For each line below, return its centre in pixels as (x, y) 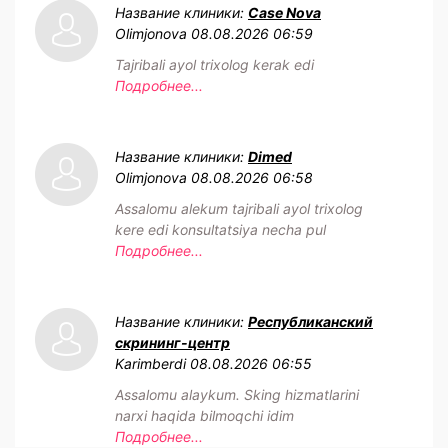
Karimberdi (150, 363)
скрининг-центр (172, 342)
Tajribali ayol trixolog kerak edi (214, 64)
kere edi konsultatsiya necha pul (220, 229)
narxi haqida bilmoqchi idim (204, 415)
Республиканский (310, 321)
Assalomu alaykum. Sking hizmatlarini (237, 394)
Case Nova (284, 12)
